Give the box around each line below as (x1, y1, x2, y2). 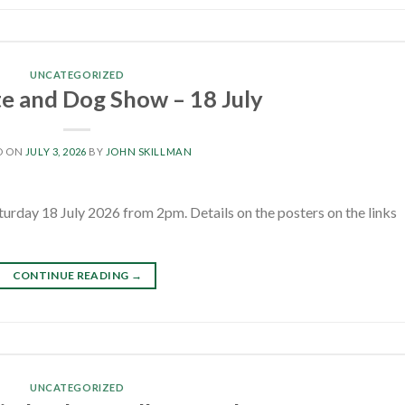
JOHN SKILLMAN (105, 146, 193, 158)
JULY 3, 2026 (24, 146, 87, 158)
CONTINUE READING (12, 268, 131, 283)
